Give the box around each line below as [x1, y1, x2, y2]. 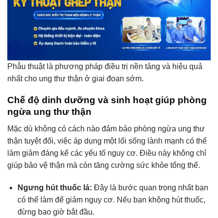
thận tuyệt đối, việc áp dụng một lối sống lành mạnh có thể [7, 136, 207, 145]
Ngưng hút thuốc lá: [17, 183, 92, 192]
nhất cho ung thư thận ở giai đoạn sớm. [7, 74, 144, 83]
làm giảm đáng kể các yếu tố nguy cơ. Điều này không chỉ [7, 148, 206, 157]
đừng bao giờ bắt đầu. [17, 207, 94, 216]
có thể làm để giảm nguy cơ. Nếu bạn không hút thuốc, [17, 195, 205, 204]
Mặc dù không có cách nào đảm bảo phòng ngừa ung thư [7, 124, 205, 133]
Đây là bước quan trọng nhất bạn [91, 183, 208, 192]
